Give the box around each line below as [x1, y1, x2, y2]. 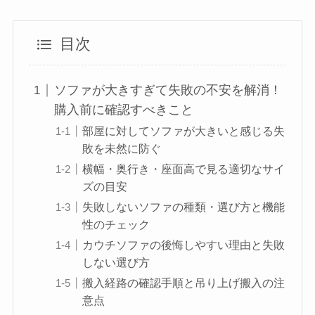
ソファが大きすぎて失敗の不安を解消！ [54, 83, 283, 98]
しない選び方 [82, 256, 150, 269]
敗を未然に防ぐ [82, 142, 162, 155]
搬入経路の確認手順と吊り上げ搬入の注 [82, 276, 285, 290]
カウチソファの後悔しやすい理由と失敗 [82, 238, 285, 252]
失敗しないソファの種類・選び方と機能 [82, 200, 285, 214]
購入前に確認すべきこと [54, 103, 194, 117]
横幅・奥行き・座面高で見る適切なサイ [82, 162, 285, 176]
